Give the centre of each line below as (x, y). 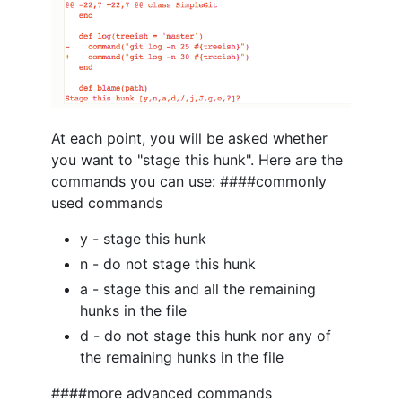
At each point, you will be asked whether (189, 138)
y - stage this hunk (143, 238)
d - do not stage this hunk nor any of (205, 335)
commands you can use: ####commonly (189, 181)
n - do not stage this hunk (168, 263)
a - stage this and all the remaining (198, 288)
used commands (107, 202)
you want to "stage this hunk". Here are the (197, 159)
